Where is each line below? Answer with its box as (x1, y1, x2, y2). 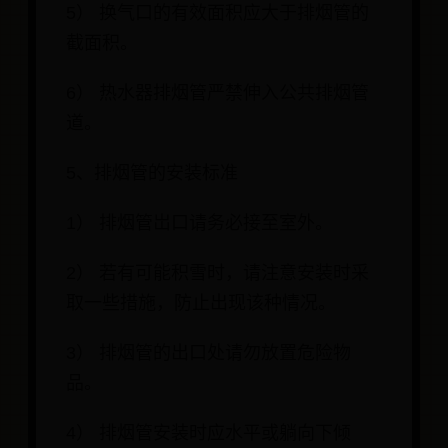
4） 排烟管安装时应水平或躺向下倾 (66, 423, 351, 444)
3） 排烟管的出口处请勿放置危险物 (66, 343, 351, 364)
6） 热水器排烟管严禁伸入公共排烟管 (66, 83, 369, 104)
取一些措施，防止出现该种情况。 (66, 293, 336, 314)
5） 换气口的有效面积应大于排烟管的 (66, 3, 369, 24)
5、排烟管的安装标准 (66, 163, 238, 184)
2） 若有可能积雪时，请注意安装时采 (66, 263, 369, 284)
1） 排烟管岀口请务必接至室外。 (66, 213, 333, 234)
